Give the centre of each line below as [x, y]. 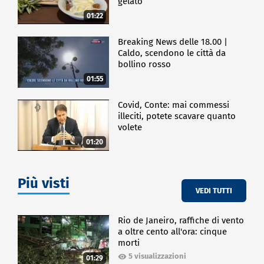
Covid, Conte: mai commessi [174, 105]
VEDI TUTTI [214, 190]
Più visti [44, 184]
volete [130, 128]
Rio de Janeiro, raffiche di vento [181, 221]
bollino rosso [145, 64]
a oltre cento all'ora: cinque [173, 232]
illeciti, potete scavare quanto [177, 116]
